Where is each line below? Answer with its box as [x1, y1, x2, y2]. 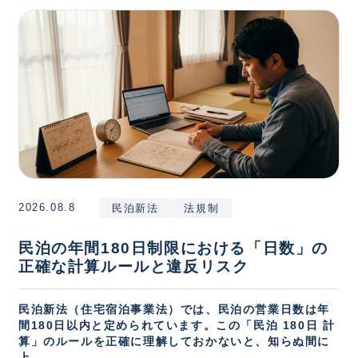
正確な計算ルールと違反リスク [18, 257, 249, 275]
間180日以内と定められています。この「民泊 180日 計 [18, 319, 336, 332]
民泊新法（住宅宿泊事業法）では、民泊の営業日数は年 [18, 303, 331, 316]
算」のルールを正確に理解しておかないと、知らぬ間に [18, 335, 331, 348]
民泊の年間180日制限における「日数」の [18, 239, 329, 257]
